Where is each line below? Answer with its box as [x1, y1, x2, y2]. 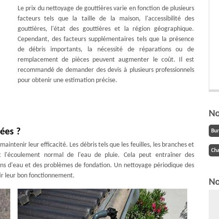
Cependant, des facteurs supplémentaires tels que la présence [17, 35, 195, 43]
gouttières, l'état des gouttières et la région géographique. [17, 25, 195, 33]
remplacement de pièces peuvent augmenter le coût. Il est [17, 56, 195, 64]
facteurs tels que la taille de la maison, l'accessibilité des [17, 15, 195, 22]
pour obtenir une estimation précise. [17, 76, 117, 84]
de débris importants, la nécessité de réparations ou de [17, 45, 195, 53]
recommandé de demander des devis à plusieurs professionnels [17, 66, 195, 74]
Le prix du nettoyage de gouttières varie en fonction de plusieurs [17, 4, 195, 12]
